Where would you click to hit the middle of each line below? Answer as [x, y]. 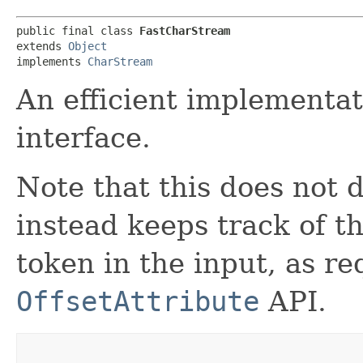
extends [42, 46]
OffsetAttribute [138, 301]
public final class [78, 31]
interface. [83, 138]
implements [52, 62]
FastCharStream [185, 31]
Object [88, 46]
